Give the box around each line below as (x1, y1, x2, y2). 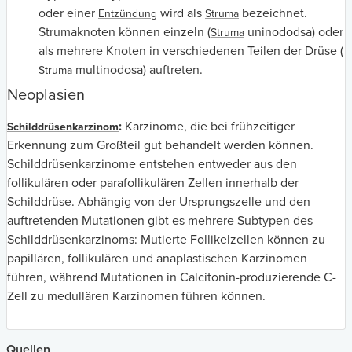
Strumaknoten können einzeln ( (38, 24, 211, 40)
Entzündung (98, 6, 157, 20)
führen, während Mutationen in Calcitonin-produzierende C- (7, 269, 336, 285)
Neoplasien (7, 85, 85, 104)
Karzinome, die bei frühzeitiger (122, 118, 295, 134)
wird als (157, 5, 205, 21)
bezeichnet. (239, 5, 307, 21)
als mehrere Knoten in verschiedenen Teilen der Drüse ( (38, 42, 343, 59)
